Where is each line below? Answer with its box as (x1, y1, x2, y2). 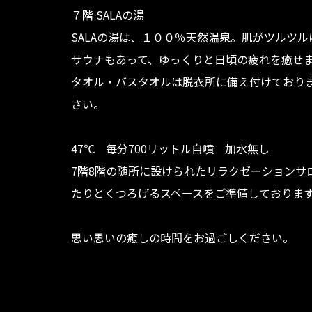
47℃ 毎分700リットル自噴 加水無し (71, 139, 270, 157)
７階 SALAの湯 (71, 6, 144, 23)
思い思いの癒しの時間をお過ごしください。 (71, 228, 294, 246)
